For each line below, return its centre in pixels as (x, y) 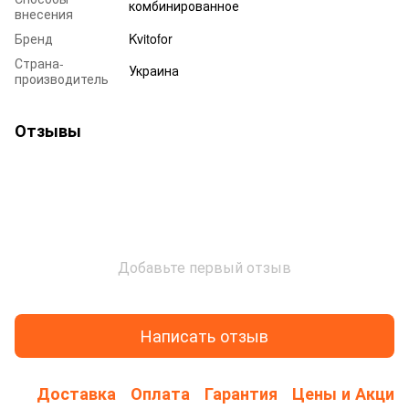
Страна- (39, 63)
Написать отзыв (204, 336)
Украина (154, 70)
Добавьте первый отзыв (204, 267)
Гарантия (241, 394)
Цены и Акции (348, 394)
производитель (62, 78)
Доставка (76, 394)
